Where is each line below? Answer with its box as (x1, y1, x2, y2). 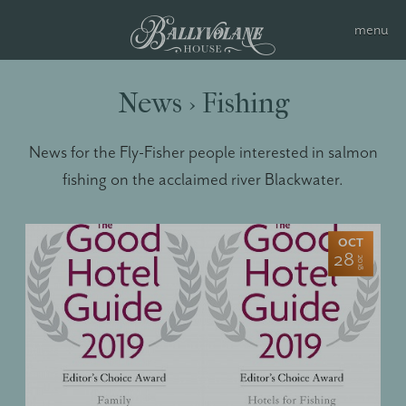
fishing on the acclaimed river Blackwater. (63, 169, 343, 190)
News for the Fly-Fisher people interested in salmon (28, 141, 378, 163)
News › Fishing (117, 86, 289, 120)
